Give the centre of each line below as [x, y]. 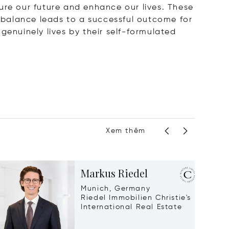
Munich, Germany [116, 189]
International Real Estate [132, 207]
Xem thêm [125, 131]
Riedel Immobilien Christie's [136, 198]
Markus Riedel [114, 173]
